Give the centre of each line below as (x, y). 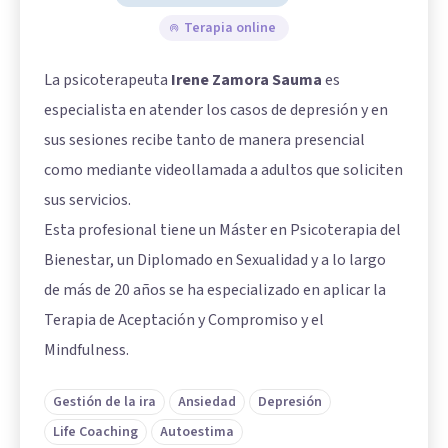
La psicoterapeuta (107, 80)
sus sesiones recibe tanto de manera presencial (204, 140)
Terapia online (230, 28)
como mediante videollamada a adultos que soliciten (223, 170)
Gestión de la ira (104, 402)
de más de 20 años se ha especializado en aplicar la (215, 290)
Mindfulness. (86, 350)
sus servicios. (87, 200)
